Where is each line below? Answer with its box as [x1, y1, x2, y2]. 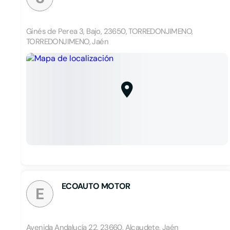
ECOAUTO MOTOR [62, 181, 130, 191]
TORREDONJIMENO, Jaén [26, 36, 108, 47]
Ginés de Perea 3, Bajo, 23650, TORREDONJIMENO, [26, 26, 193, 36]
